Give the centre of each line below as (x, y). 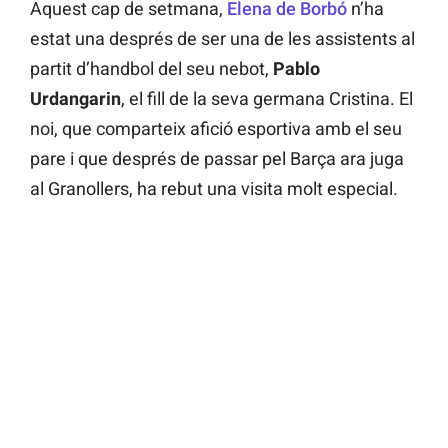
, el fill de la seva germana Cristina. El (267, 99)
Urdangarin (75, 99)
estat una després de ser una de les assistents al (222, 39)
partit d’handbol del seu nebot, (151, 69)
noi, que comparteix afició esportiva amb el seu (216, 129)
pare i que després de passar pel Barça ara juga (217, 159)
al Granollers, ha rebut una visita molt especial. (214, 189)
